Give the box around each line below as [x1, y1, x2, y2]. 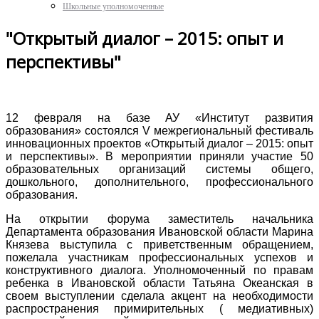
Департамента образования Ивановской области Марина [6, 225, 313, 238]
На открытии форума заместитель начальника [6, 212, 313, 225]
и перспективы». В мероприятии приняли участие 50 [6, 150, 313, 162]
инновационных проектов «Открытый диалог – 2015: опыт [6, 137, 313, 150]
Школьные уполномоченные [63, 1, 164, 11]
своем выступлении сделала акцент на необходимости [6, 289, 313, 302]
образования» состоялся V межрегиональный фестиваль [6, 124, 313, 137]
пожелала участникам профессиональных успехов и [6, 251, 313, 263]
